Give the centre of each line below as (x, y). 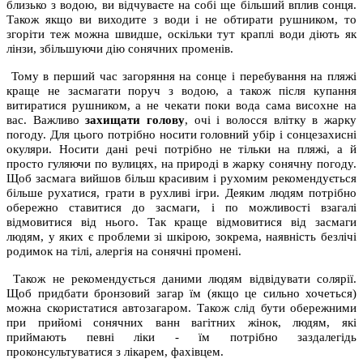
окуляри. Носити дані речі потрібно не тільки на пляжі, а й (181, 149)
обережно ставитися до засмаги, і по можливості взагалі (181, 207)
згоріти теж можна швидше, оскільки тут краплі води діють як (181, 34)
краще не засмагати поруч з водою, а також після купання (181, 90)
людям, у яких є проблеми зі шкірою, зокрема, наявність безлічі (181, 236)
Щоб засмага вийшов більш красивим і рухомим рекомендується (181, 178)
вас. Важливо (46, 120)
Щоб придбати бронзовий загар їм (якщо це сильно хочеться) (181, 293)
